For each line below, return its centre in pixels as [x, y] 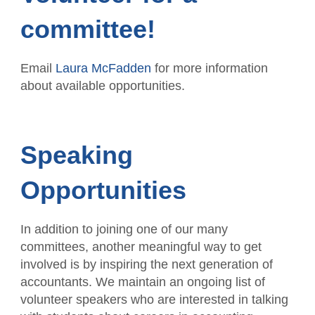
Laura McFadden [103, 68]
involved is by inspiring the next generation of [146, 264]
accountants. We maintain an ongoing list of [142, 282]
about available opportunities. [102, 86]
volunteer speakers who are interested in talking [154, 300]
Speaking [76, 155]
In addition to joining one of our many [124, 229]
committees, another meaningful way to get [141, 247]
